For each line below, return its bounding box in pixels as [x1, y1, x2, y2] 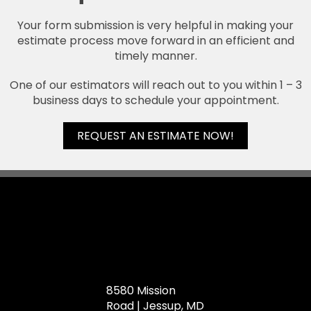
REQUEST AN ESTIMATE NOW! [77, 127, 234, 144]
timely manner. [114, 48, 197, 65]
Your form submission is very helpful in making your [17, 17, 294, 34]
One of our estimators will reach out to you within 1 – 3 [9, 77, 302, 94]
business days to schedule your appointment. [32, 92, 279, 109]
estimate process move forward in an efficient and [17, 33, 294, 49]
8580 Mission [106, 282, 176, 299]
